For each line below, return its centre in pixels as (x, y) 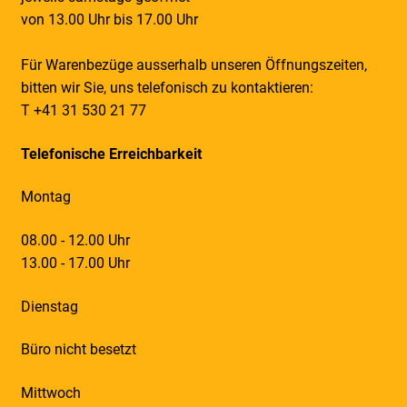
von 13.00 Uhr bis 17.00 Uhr (109, 20)
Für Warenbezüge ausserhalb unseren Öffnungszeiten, (194, 65)
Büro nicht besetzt (78, 350)
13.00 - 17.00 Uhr (75, 263)
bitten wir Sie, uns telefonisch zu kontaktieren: (167, 88)
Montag (45, 197)
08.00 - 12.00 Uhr (75, 240)
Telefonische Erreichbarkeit (111, 154)
